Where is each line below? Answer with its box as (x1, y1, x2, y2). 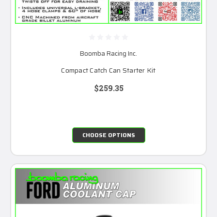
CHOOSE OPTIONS (82, 130, 135, 139)
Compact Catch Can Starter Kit (61, 64, 156, 76)
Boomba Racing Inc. (80, 48, 137, 59)
